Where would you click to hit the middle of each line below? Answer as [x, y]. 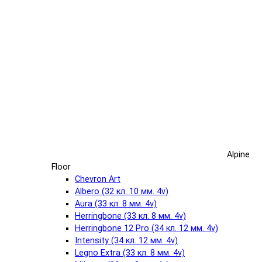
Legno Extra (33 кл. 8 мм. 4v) [130, 253]
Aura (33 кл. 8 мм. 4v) [116, 204]
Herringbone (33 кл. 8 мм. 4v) [130, 216]
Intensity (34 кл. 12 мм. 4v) [126, 240]
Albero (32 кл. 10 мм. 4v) [122, 191]
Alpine [238, 154]
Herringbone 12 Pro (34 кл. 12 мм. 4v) [146, 228]
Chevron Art [98, 179]
